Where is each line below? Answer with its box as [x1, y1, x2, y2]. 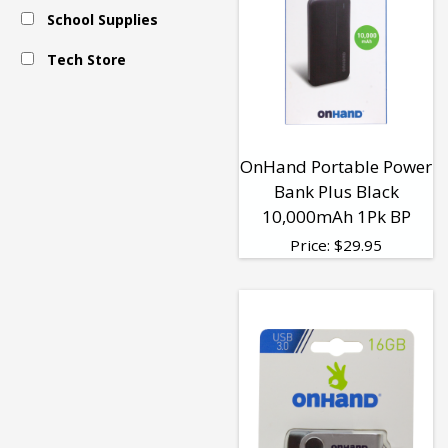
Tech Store [47, 50, 127, 70]
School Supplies [47, 9, 159, 29]
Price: [290, 235, 334, 256]
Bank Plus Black [273, 180, 399, 204]
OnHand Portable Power [240, 155, 432, 179]
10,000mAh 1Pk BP [261, 205, 411, 229]
